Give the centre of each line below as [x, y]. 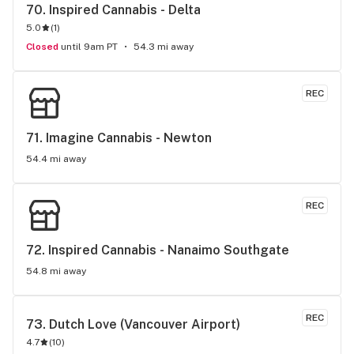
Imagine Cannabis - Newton [129, 138]
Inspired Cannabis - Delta [125, 10]
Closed [45, 47]
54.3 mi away [164, 47]
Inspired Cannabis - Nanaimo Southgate [169, 250]
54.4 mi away [56, 159]
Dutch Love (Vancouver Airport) [145, 324]
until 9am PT [89, 47]
